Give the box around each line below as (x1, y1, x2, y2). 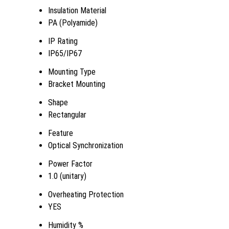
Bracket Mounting (48, 79, 105, 89)
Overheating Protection (48, 189, 124, 199)
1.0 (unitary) (48, 171, 86, 181)
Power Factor (48, 158, 93, 169)
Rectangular (48, 109, 86, 120)
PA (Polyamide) (48, 17, 98, 28)
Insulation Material (48, 5, 106, 15)
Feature (48, 128, 73, 138)
